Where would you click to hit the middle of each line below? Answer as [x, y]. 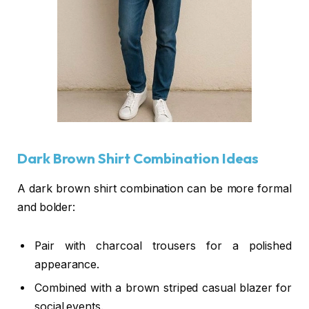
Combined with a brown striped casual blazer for [163, 288]
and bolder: [47, 208]
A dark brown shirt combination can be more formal [154, 189]
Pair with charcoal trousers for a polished [163, 246]
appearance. [67, 265]
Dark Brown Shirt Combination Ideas [138, 158]
